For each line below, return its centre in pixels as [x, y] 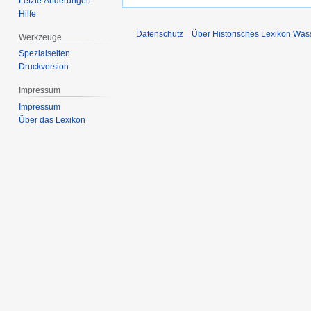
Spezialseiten [45, 54]
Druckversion [44, 67]
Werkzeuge [41, 37]
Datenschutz [160, 34]
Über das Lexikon [52, 120]
